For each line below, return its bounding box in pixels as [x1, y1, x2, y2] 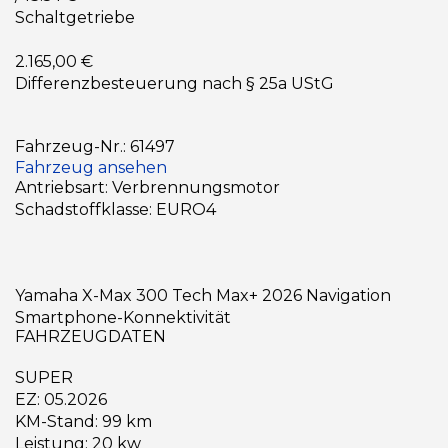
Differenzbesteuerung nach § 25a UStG [15, 73, 334, 93]
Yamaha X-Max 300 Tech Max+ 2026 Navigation [15, 286, 391, 306]
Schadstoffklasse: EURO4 [15, 200, 216, 220]
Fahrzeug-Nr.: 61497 [15, 137, 175, 157]
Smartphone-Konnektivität [15, 308, 231, 328]
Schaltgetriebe [15, 7, 135, 27]
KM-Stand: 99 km [15, 412, 152, 432]
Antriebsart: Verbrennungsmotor [15, 178, 280, 198]
